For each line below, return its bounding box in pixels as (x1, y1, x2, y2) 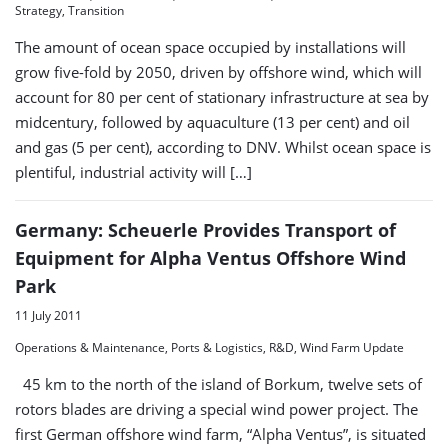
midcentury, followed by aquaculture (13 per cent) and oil (15, 112, 410, 133)
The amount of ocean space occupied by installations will (15, 37, 406, 58)
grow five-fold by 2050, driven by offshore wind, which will (15, 62, 422, 83)
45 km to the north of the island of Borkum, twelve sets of (15, 374, 422, 395)
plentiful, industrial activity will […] (15, 162, 252, 183)
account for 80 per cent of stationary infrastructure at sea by (15, 87, 429, 108)
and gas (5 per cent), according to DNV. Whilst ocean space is (15, 137, 431, 158)
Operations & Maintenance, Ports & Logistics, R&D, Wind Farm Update (15, 339, 404, 357)
